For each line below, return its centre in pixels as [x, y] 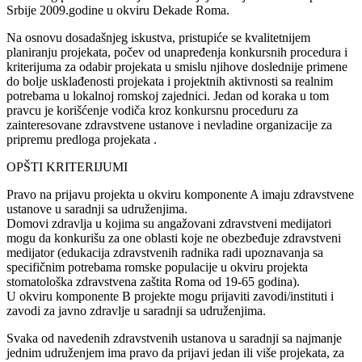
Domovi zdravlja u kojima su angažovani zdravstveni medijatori [169, 223]
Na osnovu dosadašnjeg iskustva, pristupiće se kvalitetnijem [158, 37]
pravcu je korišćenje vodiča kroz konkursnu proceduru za [152, 110]
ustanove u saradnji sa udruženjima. [97, 208]
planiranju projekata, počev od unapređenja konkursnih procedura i [177, 52]
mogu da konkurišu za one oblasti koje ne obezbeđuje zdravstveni [174, 238]
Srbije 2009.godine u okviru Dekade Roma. [118, 10]
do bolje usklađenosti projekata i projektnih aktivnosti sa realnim [170, 81]
